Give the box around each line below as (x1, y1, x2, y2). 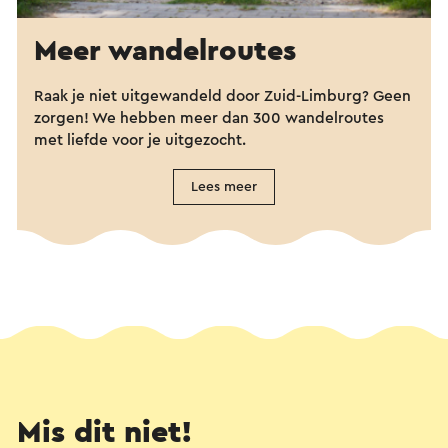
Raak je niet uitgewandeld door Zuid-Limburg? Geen (34, 88, 411, 104)
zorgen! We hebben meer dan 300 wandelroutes (34, 110, 384, 126)
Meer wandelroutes (34, 36, 296, 66)
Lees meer (191, 179, 257, 194)
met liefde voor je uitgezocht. (34, 132, 250, 148)
